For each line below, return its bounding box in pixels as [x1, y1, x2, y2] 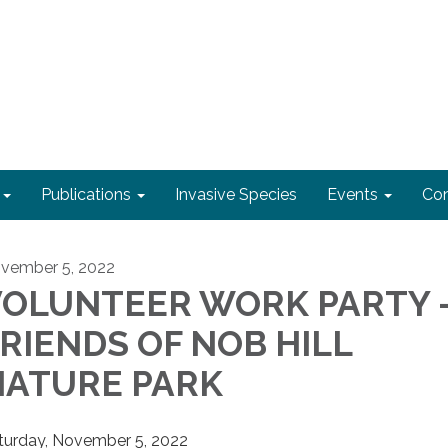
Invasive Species [175, 185, 297, 204]
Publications [41, 185, 131, 204]
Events [327, 185, 378, 204]
